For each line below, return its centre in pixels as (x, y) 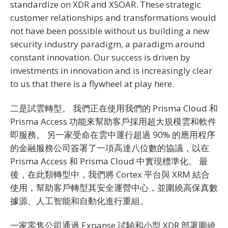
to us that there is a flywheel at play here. (92, 83)
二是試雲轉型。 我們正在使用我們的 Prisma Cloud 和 (114, 108)
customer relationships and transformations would (113, 17)
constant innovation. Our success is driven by (100, 57)
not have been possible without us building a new (110, 31)
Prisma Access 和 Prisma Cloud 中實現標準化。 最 (109, 161)
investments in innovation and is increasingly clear (111, 70)
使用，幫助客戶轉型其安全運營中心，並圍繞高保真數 (114, 187)
